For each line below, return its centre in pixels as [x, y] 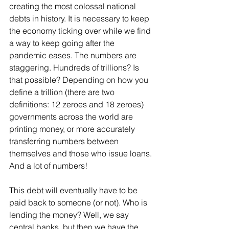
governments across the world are [72, 117]
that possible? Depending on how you [80, 80]
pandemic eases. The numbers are [74, 55]
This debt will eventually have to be [74, 190]
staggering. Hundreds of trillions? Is [75, 67]
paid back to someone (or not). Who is [79, 202]
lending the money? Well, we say [70, 215]
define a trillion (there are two [63, 92]
